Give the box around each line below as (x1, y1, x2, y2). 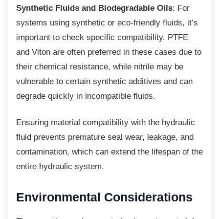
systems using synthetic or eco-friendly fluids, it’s (16, 18, 198, 27)
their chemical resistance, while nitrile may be (16, 62, 183, 71)
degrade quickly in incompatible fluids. (16, 91, 155, 101)
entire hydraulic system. (16, 161, 104, 171)
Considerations (101, 190, 193, 204)
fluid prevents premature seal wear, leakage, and (16, 132, 194, 142)
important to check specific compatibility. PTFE (16, 32, 188, 42)
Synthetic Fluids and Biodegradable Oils (16, 3, 173, 13)
